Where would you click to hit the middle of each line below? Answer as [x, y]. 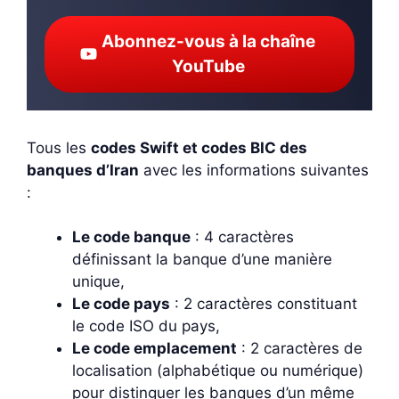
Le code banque [131, 237]
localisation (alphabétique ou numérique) [218, 370]
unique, [98, 281]
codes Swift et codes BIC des [199, 147]
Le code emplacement [155, 348]
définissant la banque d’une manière [202, 259]
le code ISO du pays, [146, 326]
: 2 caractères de [300, 348]
